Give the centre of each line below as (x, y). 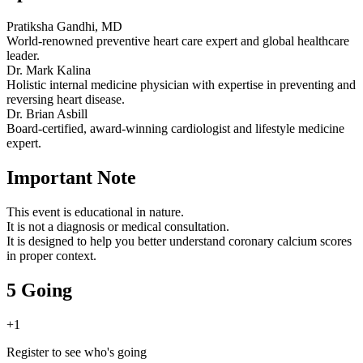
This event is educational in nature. (95, 211)
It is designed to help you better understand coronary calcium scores (179, 241)
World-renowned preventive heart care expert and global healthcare (178, 41)
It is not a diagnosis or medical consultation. (118, 226)
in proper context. (51, 255)
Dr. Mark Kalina (49, 70)
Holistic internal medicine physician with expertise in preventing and (181, 84)
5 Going (39, 290)
